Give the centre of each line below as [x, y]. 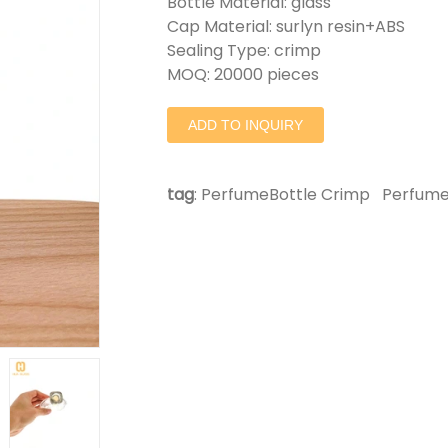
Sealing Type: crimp [243, 50]
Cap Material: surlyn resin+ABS [285, 26]
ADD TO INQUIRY [245, 125]
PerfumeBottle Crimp [285, 194]
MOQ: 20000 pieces [242, 74]
